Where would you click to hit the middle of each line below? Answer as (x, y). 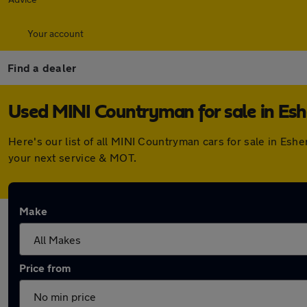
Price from (45, 268)
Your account (56, 33)
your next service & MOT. (73, 157)
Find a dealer (42, 67)
